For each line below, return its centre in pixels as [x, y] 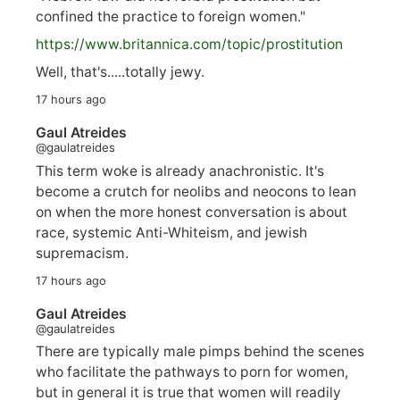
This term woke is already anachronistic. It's [180, 171]
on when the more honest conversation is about [192, 212]
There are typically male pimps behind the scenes [200, 352]
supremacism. [82, 253]
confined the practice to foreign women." [171, 17]
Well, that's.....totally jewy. [120, 71]
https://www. [79, 45]
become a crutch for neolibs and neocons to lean [196, 191]
